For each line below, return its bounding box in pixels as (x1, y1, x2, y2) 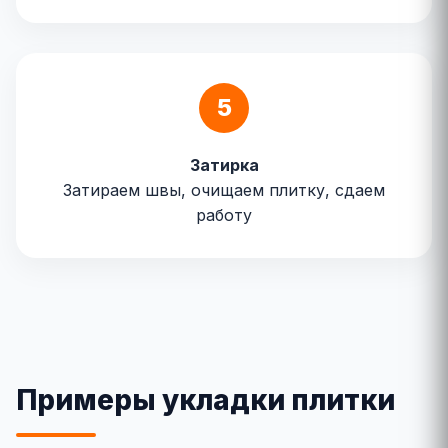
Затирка (189, 155, 259, 175)
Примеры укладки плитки (16, 383, 395, 417)
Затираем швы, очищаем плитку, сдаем (63, 180, 385, 200)
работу (196, 205, 252, 225)
